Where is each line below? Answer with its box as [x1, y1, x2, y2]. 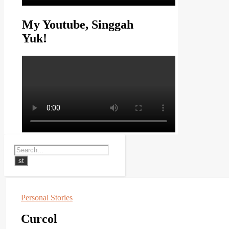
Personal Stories [21, 193, 73, 202]
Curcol [21, 212, 57, 226]
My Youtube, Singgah [22, 17, 133, 31]
